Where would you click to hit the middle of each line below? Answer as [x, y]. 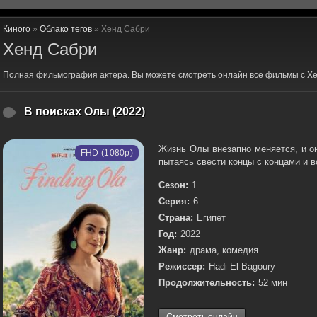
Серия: [174, 201]
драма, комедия [224, 250]
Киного [17, 29]
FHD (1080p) [106, 153]
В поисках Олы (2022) [85, 111]
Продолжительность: [207, 283]
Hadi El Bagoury [242, 266]
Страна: [176, 218]
